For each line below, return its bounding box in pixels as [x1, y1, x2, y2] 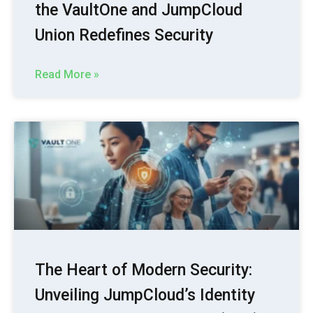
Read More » [35, 67, 99, 81]
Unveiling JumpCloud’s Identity [35, 286, 255, 305]
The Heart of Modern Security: [35, 261, 252, 280]
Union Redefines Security [35, 25, 213, 45]
